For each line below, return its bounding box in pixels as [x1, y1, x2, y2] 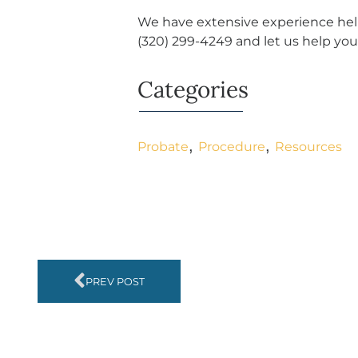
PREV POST [86, 275, 145, 288]
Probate [137, 139, 189, 155]
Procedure [198, 139, 265, 155]
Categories [137, 75, 249, 105]
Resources [275, 139, 342, 155]
